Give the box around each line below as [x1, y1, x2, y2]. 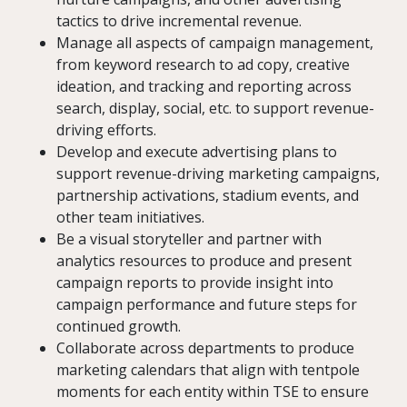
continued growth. [56, 316, 181, 337]
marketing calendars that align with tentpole [56, 360, 360, 381]
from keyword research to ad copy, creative [56, 55, 350, 75]
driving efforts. [56, 120, 156, 141]
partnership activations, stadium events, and [56, 185, 359, 206]
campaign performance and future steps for [56, 294, 357, 315]
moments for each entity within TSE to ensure [56, 382, 369, 402]
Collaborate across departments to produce [56, 338, 354, 359]
